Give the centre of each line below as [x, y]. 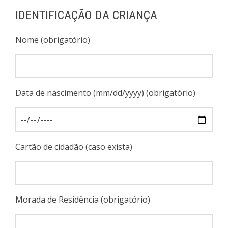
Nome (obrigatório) [53, 40]
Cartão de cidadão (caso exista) [74, 147]
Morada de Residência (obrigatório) [83, 199]
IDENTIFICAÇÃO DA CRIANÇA [86, 15]
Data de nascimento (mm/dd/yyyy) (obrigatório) [105, 93]
